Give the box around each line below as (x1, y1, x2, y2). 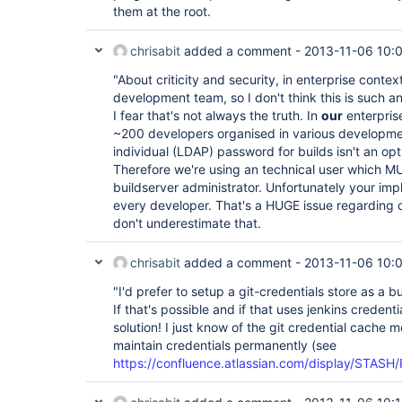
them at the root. (113, 4, 211, 19)
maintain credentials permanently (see (113, 337, 336, 353)
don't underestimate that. (113, 215, 261, 231)
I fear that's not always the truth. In (113, 108, 321, 123)
